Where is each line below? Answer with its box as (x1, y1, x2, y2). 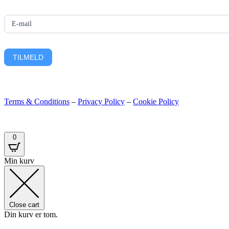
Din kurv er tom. (4, 210, 58, 219)
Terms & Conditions (4, 97, 70, 106)
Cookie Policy (133, 97, 179, 106)
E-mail (12, 20, 32, 28)
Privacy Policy (78, 97, 125, 106)
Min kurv (4, 156, 34, 165)
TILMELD (13, 53, 43, 61)
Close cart (9, 201, 39, 209)
